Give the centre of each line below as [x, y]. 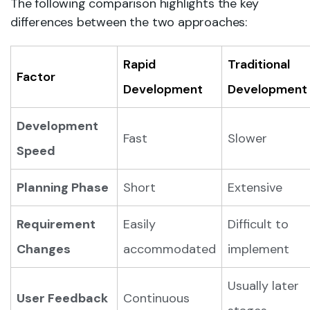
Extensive [255, 188]
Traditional [259, 64]
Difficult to [258, 224]
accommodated [170, 249]
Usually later [263, 286]
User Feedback [62, 298]
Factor [36, 77]
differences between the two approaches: [129, 22]
